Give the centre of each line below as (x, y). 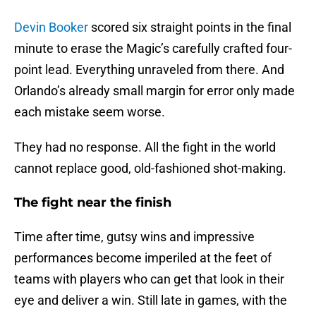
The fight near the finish (93, 203)
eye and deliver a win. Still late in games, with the (151, 300)
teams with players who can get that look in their (149, 279)
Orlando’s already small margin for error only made (154, 91)
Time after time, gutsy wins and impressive (134, 237)
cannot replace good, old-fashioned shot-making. (150, 169)
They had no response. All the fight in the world (145, 147)
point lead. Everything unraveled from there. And (149, 70)
